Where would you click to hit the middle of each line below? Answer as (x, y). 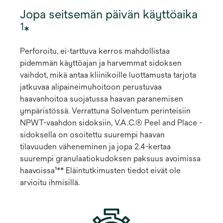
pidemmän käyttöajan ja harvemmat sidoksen (101, 63)
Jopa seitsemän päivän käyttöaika (109, 14)
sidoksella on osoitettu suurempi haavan (92, 135)
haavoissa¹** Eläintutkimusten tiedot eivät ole (100, 171)
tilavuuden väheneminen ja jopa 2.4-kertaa (95, 147)
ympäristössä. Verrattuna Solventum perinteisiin (105, 111)
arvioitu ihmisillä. (50, 183)
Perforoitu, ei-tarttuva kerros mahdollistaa (95, 51)
